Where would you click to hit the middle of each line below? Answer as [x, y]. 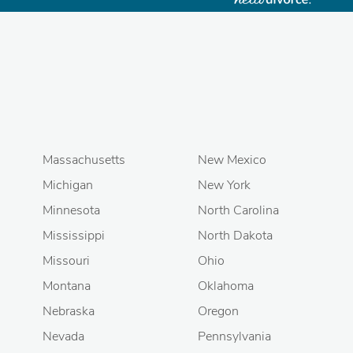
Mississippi [74, 236]
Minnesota [71, 210]
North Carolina [238, 210]
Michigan [68, 185]
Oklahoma [226, 286]
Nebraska [69, 311]
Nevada [63, 336]
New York [224, 185]
